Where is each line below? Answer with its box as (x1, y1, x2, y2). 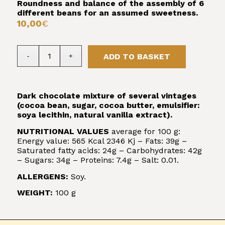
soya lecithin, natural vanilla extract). (17, 110, 172, 120)
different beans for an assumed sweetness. (17, 8, 198, 18)
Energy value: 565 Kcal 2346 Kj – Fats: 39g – (17, 136, 187, 146)
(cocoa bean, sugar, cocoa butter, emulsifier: (17, 100, 200, 110)
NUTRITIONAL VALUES (17, 126, 109, 136)
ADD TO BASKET (103, 51, 171, 61)
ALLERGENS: (17, 171, 68, 181)
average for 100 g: (108, 126, 180, 136)
